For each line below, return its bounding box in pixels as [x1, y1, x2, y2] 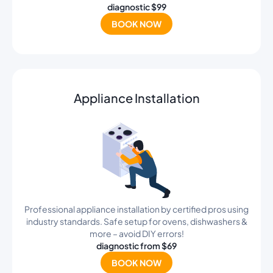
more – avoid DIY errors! [89, 228, 184, 239]
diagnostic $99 [107, 1, 166, 12]
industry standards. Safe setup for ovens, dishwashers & [26, 216, 247, 227]
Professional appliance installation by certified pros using [24, 204, 249, 214]
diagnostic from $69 [96, 240, 177, 251]
